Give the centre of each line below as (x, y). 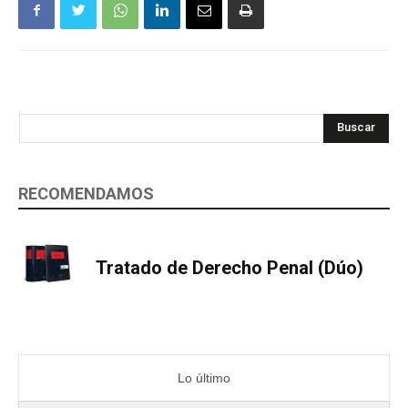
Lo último (204, 378)
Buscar (356, 127)
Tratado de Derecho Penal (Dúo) (229, 267)
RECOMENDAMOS (86, 193)
